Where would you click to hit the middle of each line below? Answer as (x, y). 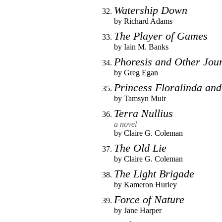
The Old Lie (140, 148)
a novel (125, 124)
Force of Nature (149, 199)
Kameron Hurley (150, 184)
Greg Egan (141, 72)
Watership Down (151, 10)
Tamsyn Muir (145, 98)
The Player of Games (161, 36)
